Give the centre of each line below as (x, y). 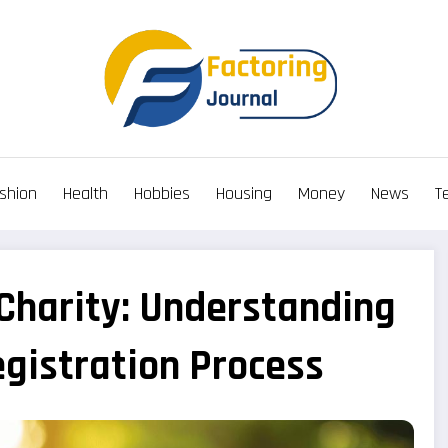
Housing (243, 194)
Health (85, 194)
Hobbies (161, 194)
